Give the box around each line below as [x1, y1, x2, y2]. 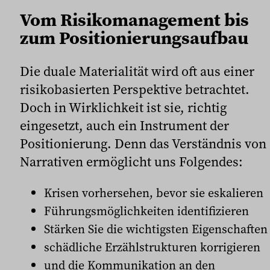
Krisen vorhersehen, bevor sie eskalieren [44, 184, 263, 202]
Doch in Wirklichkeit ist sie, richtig [20, 98, 227, 117]
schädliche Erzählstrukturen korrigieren [44, 239, 260, 256]
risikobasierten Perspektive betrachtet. [20, 80, 250, 99]
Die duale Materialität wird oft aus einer [20, 62, 254, 81]
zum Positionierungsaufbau [20, 25, 248, 51]
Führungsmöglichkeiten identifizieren [44, 202, 249, 220]
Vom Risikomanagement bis [20, 7, 249, 33]
